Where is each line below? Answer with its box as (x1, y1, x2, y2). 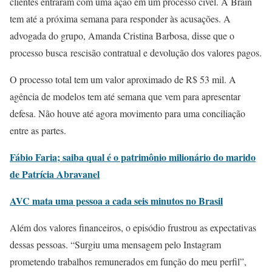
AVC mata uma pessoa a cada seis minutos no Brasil (10, 194, 223, 208)
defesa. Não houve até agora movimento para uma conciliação (10, 107, 245, 120)
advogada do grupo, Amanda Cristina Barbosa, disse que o (10, 29, 234, 42)
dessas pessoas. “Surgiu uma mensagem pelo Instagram (10, 238, 221, 251)
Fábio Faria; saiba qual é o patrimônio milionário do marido (10, 150, 256, 165)
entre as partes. (10, 124, 69, 137)
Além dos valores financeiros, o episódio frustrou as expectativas (10, 221, 256, 234)
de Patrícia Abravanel (10, 167, 100, 182)
